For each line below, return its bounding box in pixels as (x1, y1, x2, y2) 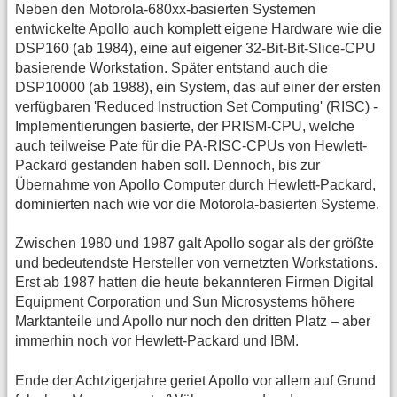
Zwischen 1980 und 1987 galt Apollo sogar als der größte (15, 236, 374, 252)
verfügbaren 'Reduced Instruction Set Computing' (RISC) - (15, 98, 378, 114)
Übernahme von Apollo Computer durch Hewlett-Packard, (15, 176, 376, 192)
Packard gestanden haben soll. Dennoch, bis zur (15, 157, 320, 173)
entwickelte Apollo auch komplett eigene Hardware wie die (15, 20, 382, 36)
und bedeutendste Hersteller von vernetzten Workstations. (15, 255, 378, 271)
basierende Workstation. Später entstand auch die (15, 59, 328, 75)
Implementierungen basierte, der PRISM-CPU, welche (15, 118, 354, 134)
